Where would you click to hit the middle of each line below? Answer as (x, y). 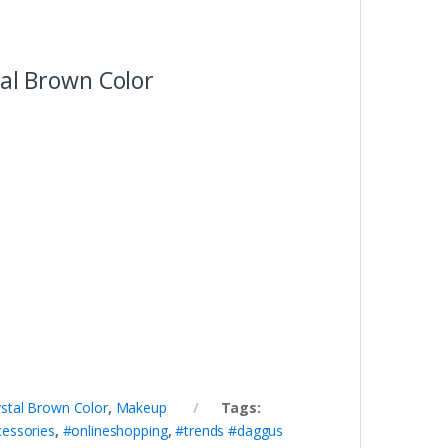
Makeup (141, 408)
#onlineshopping (115, 431)
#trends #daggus (229, 431)
